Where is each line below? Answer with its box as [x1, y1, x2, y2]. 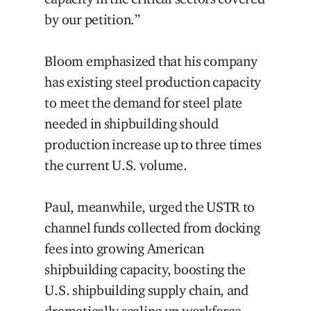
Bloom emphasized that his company [44, 53, 258, 70]
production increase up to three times [44, 136, 262, 153]
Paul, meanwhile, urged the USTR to [44, 199, 255, 216]
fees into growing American [44, 240, 204, 258]
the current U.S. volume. [44, 157, 187, 174]
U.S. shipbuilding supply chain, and [44, 282, 249, 299]
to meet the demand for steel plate [44, 94, 243, 112]
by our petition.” [44, 11, 140, 28]
